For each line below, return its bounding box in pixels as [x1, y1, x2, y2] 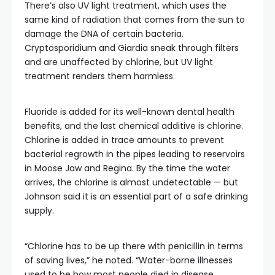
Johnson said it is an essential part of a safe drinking [25, 190, 248, 203]
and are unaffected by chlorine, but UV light [25, 56, 213, 68]
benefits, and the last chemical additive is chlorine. [25, 120, 243, 132]
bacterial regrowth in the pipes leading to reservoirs [25, 148, 245, 160]
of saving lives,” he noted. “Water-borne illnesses [25, 254, 233, 266]
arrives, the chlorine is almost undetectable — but [25, 176, 238, 188]
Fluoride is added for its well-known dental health [25, 106, 234, 118]
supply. [25, 204, 56, 217]
